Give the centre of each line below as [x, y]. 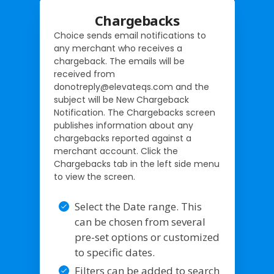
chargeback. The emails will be [119, 61]
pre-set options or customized [147, 237]
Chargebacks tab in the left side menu [136, 164]
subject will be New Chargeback [121, 99]
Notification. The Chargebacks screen [134, 112]
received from [84, 74]
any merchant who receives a [118, 48]
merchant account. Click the [116, 151]
